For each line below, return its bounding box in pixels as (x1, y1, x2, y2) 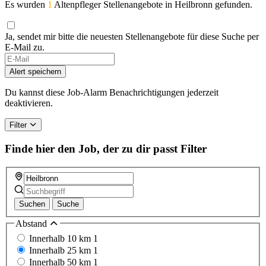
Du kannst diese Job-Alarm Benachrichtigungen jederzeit (5, 87, 218, 98)
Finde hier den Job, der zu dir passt (5, 142, 178, 156)
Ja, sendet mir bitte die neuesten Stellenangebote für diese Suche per (5, 31, 259, 42)
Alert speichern (9, 67, 61, 77)
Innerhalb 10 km (29, 233, 93, 244)
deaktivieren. (5, 98, 53, 109)
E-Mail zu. (5, 42, 45, 53)
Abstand (15, 218, 49, 229)
